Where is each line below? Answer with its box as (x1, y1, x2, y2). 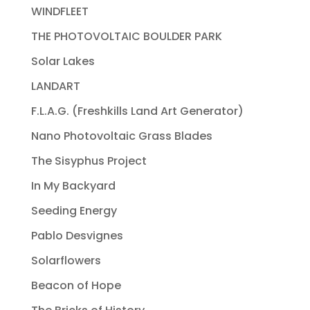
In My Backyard (30, 178, 116, 194)
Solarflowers (30, 253, 101, 268)
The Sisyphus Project (30, 153, 147, 169)
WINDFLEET (30, 3, 89, 19)
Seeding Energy (30, 203, 117, 219)
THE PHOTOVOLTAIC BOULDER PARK (30, 28, 222, 44)
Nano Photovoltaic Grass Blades (30, 128, 212, 144)
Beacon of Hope (30, 277, 121, 293)
